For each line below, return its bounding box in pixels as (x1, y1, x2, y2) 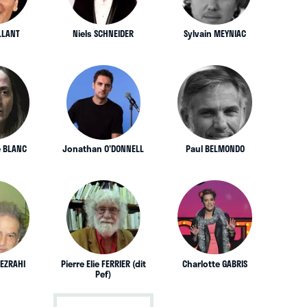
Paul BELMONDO (185, 142, 245, 156)
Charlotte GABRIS (182, 256, 248, 271)
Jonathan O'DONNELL (62, 142, 145, 156)
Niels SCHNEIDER (73, 27, 134, 41)
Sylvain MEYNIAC (184, 27, 247, 41)
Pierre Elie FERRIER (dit (60, 256, 146, 271)
